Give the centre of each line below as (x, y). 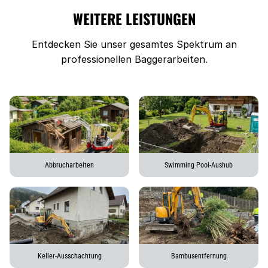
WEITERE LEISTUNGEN (134, 19)
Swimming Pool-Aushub (199, 165)
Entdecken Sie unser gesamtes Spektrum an (134, 44)
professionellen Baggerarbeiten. (134, 59)
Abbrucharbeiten (69, 165)
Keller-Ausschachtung (69, 256)
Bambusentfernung (199, 256)
